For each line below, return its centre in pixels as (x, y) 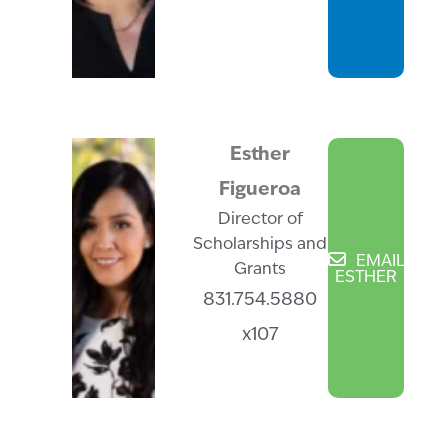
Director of (260, 220)
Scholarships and (260, 245)
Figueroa (260, 191)
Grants (260, 270)
